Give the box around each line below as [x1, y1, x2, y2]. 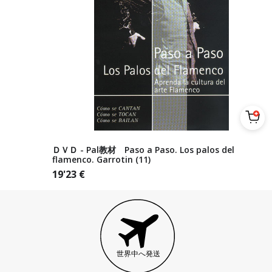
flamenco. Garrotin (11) [52, 154, 151, 165]
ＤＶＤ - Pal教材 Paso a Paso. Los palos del [52, 144, 234, 155]
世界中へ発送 [117, 248, 160, 259]
